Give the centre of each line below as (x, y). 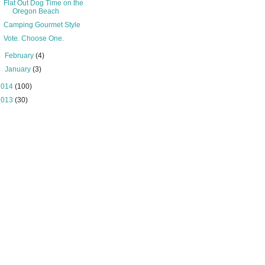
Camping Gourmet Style (42, 25)
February (20, 56)
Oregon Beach (35, 11)
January (19, 69)
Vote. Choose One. (33, 38)
